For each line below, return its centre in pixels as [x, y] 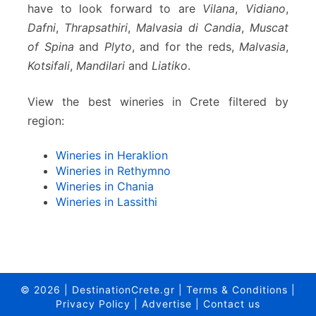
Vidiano [266, 9]
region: [46, 121]
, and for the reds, [185, 47]
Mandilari [101, 66]
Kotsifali [49, 66]
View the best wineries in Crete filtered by [158, 102]
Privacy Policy [93, 304]
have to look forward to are [115, 9]
